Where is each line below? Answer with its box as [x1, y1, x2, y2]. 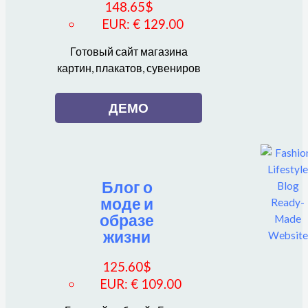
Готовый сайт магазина [69, 45, 188, 58]
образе [100, 210, 155, 230]
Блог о [101, 177, 153, 197]
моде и [100, 194, 154, 214]
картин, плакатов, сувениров [56, 61, 201, 74]
